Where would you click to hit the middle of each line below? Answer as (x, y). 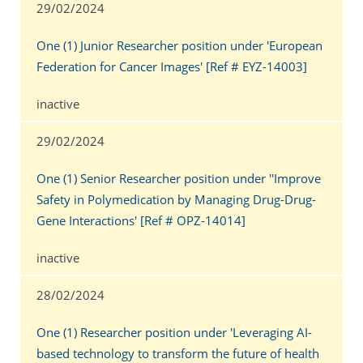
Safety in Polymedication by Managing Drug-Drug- (176, 199)
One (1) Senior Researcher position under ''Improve (179, 178)
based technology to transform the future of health (178, 353)
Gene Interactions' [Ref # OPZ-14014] (141, 220)
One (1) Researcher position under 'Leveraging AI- (174, 332)
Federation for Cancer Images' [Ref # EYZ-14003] (172, 66)
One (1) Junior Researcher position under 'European (179, 45)
